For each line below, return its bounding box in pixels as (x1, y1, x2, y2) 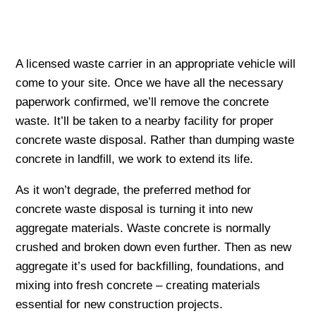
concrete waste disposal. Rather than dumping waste (16, 133, 295, 147)
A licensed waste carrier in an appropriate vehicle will (16, 56, 296, 71)
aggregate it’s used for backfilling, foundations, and (16, 259, 284, 273)
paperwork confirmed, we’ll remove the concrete (16, 95, 269, 109)
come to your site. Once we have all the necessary (16, 75, 284, 90)
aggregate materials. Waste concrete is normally (16, 221, 272, 235)
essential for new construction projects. (16, 297, 224, 311)
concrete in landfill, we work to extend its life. (16, 152, 254, 166)
